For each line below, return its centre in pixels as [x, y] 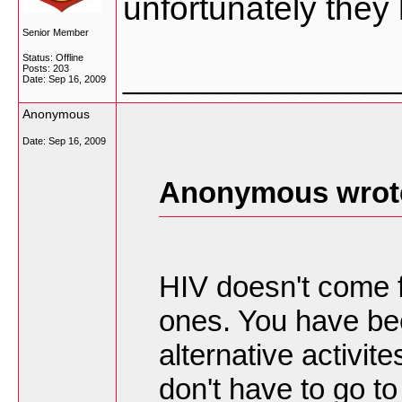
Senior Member [56, 32]
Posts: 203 [46, 68]
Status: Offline [53, 57]
